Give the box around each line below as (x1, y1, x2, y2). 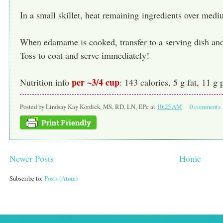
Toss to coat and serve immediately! (20, 49, 149, 62)
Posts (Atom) (44, 173, 78, 183)
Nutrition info (20, 76, 72, 89)
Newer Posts (9, 152, 54, 164)
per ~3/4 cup (72, 76, 119, 89)
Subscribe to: (9, 173, 44, 183)
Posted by (20, 102, 46, 111)
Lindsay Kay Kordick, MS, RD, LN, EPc (46, 102, 149, 111)
